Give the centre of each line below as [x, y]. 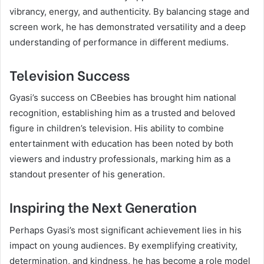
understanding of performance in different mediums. [119, 42]
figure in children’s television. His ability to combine [117, 128]
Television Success [70, 74]
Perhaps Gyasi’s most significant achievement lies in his [126, 230]
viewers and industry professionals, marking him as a [120, 159]
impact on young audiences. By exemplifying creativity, [123, 245]
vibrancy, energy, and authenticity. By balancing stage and [129, 11]
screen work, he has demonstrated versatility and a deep [128, 27]
